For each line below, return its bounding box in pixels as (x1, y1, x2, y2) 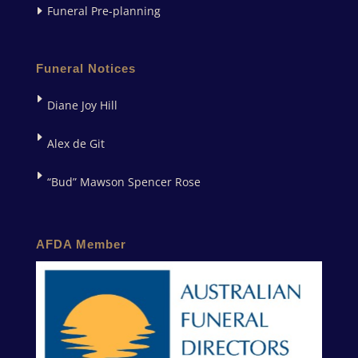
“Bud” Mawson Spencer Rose (46, 174, 201, 190)
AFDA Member (35, 237, 126, 252)
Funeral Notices (35, 62, 136, 76)
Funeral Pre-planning (46, 2, 161, 18)
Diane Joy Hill (46, 97, 117, 113)
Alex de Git (46, 136, 105, 152)
